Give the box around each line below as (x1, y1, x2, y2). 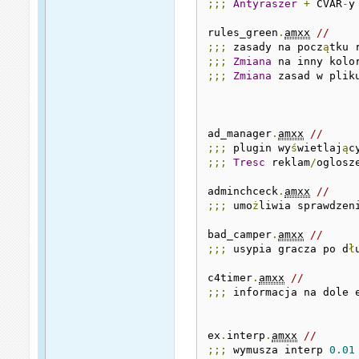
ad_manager (208, 127, 272, 139)
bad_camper (208, 228, 272, 240)
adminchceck (208, 184, 279, 197)
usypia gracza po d (227, 242, 349, 255)
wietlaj (297, 141, 343, 154)
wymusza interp (227, 343, 330, 356)
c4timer (208, 271, 253, 284)
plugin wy (227, 141, 292, 154)
